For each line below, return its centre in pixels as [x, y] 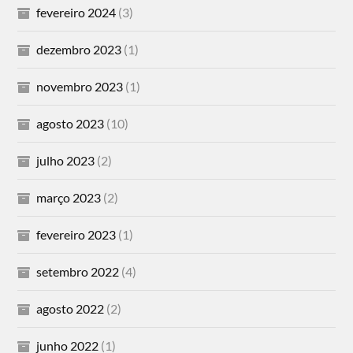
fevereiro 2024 [76, 12]
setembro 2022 [78, 271]
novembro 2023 [80, 86]
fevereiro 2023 [76, 234]
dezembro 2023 [79, 49]
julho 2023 [66, 160]
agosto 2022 [71, 308]
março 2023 [69, 197]
